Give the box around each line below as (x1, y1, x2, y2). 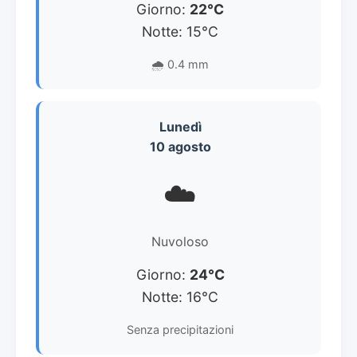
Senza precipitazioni (127, 323, 233, 336)
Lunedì (159, 119, 202, 135)
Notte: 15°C (142, 23, 218, 40)
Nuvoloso (151, 233, 209, 249)
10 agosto (149, 139, 211, 155)
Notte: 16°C (142, 288, 218, 305)
